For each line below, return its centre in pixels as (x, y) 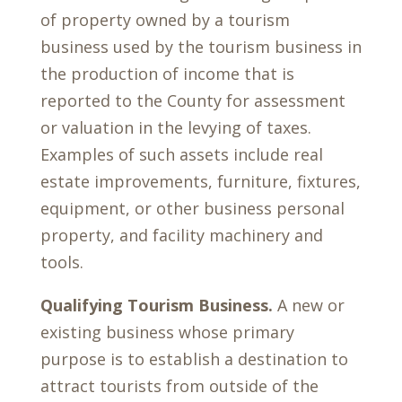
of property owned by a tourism (165, 20)
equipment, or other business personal (192, 208)
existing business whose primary (167, 332)
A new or (310, 305)
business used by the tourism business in (201, 47)
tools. (61, 262)
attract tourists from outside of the (179, 386)
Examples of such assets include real (181, 154)
